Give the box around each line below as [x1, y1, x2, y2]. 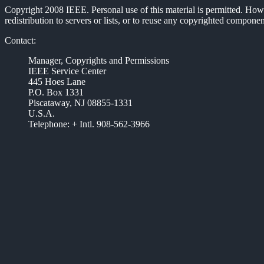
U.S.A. [28, 108, 55, 118]
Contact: [5, 35, 36, 45]
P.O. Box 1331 [28, 87, 84, 97]
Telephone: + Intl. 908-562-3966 [28, 119, 150, 129]
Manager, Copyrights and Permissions [28, 55, 169, 65]
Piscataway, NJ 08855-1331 [28, 98, 133, 108]
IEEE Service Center [28, 66, 106, 76]
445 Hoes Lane [28, 77, 85, 87]
